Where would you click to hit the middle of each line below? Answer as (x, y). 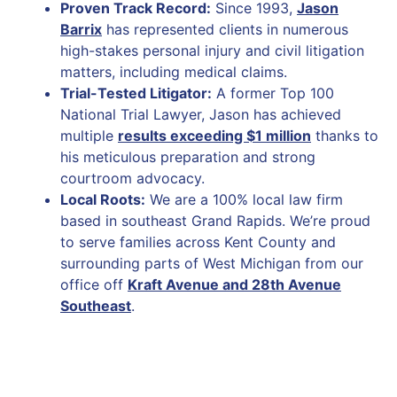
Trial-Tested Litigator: (136, 93)
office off (94, 285)
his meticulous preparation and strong (188, 157)
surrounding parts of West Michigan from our (212, 264)
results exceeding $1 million (214, 136)
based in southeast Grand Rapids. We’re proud (215, 221)
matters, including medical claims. (174, 72)
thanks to (345, 136)
